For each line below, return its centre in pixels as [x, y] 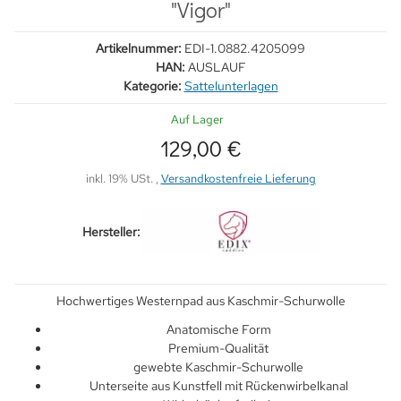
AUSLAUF [217, 67]
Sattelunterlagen [231, 86]
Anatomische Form [218, 330]
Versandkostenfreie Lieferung [238, 179]
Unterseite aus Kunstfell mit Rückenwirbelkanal [218, 386]
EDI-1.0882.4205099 [245, 48]
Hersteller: [111, 231]
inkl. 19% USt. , [123, 179]
